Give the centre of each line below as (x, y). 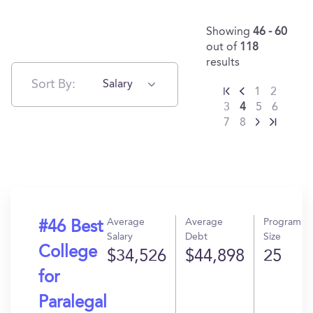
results (223, 63)
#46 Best (71, 228)
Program (282, 222)
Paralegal (73, 303)
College (68, 253)
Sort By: (53, 84)
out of (223, 48)
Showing (230, 32)
